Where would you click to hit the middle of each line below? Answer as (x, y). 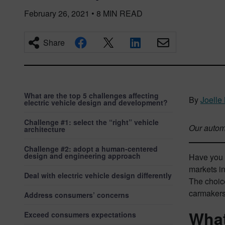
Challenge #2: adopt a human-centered (91, 149)
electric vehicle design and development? (96, 102)
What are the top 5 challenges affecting (91, 95)
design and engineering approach (82, 156)
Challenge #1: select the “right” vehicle (91, 122)
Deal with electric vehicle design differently (98, 175)
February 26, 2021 (57, 13)
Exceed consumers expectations (80, 214)
